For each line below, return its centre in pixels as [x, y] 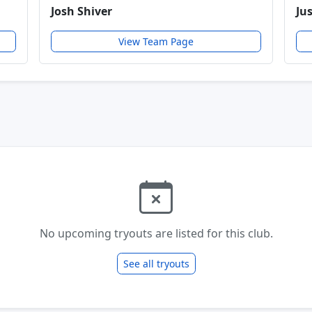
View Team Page [156, 41]
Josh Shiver [81, 11]
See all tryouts [156, 263]
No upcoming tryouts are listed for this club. [156, 233]
